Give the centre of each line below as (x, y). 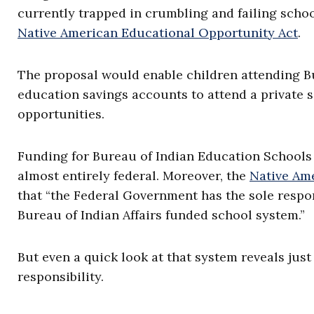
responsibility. (61, 277)
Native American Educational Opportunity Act (158, 33)
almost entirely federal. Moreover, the (134, 176)
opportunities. (61, 114)
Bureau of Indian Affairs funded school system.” (161, 215)
